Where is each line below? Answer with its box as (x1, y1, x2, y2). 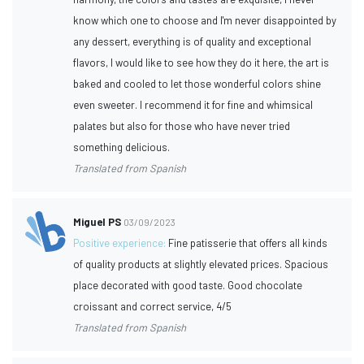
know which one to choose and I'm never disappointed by (73, 13, 337, 27)
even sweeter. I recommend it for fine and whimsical (73, 97, 314, 111)
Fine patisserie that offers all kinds (168, 236, 328, 249)
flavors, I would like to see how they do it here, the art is (73, 55, 330, 69)
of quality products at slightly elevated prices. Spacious (73, 257, 329, 271)
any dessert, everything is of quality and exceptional (73, 34, 312, 48)
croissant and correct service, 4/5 (73, 299, 232, 313)
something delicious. (73, 140, 171, 154)
